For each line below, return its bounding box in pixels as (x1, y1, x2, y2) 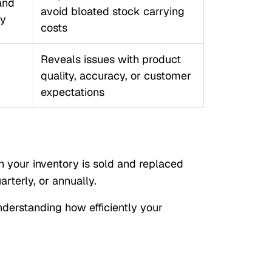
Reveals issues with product (40, 52, 181, 66)
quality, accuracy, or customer (40, 69, 191, 83)
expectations (40, 85, 104, 99)
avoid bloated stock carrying (40, 4, 185, 18)
